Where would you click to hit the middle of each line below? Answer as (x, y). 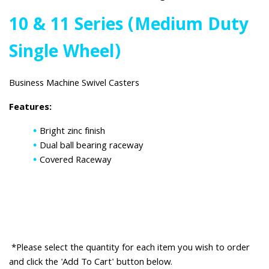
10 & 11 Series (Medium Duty (129, 27)
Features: (30, 108)
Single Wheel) (65, 54)
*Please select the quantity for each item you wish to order (129, 249)
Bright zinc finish (72, 132)
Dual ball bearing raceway (92, 147)
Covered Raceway (76, 161)
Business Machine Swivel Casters (74, 84)
